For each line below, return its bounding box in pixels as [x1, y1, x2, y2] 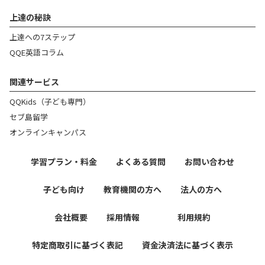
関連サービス [9, 76, 59, 88]
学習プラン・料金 [31, 156, 97, 167]
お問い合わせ [185, 156, 234, 167]
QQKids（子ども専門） [9, 96, 91, 107]
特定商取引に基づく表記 [32, 239, 123, 251]
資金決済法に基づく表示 [142, 239, 233, 251]
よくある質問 [116, 156, 166, 167]
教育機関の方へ [104, 183, 161, 195]
